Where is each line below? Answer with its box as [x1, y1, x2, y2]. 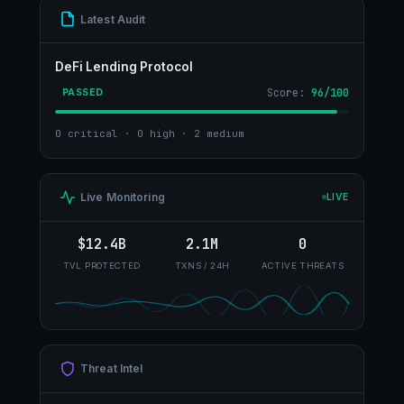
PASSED [62, 87, 104, 99]
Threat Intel [80, 362, 143, 376]
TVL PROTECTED [62, 260, 141, 271]
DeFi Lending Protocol [55, 60, 193, 74]
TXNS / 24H [174, 260, 230, 271]
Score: [267, 85, 311, 100]
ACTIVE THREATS [261, 260, 344, 271]
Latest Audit [80, 12, 146, 26]
